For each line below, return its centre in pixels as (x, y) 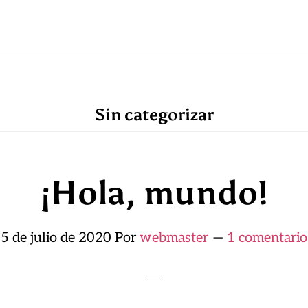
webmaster (174, 238)
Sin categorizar (154, 114)
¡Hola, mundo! (154, 193)
